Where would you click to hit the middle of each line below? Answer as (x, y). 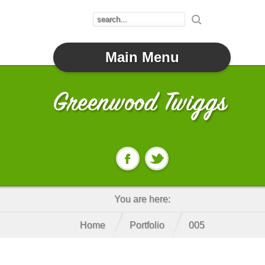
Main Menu (142, 57)
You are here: (142, 199)
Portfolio (147, 225)
